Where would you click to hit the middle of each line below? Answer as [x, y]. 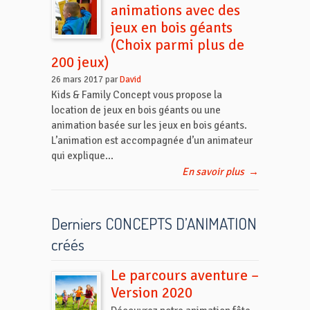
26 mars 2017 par [85, 80]
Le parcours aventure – [185, 276]
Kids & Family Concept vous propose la [137, 95]
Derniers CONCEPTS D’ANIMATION [154, 224]
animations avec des [175, 11]
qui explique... [82, 156]
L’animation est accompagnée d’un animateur [152, 141]
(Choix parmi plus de [177, 45]
